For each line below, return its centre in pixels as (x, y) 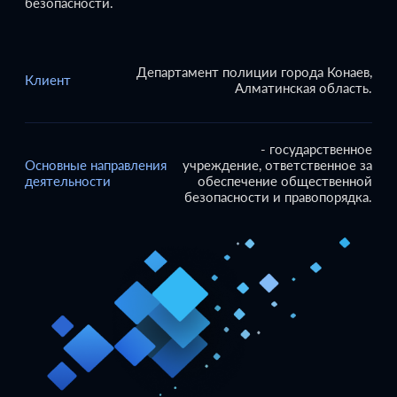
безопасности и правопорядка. (278, 196)
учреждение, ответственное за (277, 164)
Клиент (48, 79)
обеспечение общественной (285, 180)
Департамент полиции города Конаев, (254, 71)
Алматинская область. (304, 87)
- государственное (316, 148)
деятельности (68, 180)
